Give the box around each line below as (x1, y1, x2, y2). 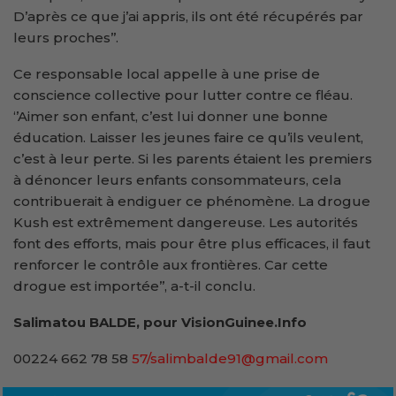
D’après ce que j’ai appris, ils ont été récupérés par (13, 7, 363, 25)
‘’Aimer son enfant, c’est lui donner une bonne (13, 107, 328, 125)
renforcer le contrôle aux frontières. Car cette (13, 255, 328, 273)
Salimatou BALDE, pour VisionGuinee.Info (13, 313, 307, 331)
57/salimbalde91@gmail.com (132, 349, 328, 367)
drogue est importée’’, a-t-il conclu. (13, 277, 255, 294)
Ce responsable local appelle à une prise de (13, 65, 320, 82)
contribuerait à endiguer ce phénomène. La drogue (13, 192, 370, 209)
